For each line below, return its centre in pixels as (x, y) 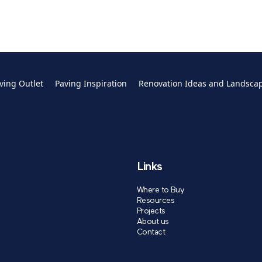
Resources (156, 201)
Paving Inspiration (91, 83)
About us (153, 222)
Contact (151, 233)
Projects (151, 212)
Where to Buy (161, 191)
